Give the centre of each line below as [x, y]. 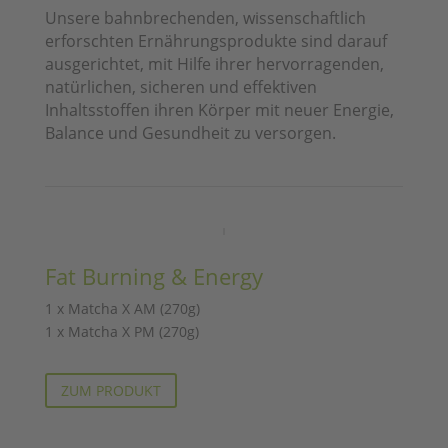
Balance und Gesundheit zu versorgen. [190, 132]
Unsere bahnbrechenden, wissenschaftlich [205, 17]
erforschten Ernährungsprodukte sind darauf [215, 40]
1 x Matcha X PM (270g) [121, 331]
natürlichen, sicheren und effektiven [180, 86]
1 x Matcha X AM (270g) [122, 308]
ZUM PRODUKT [110, 390]
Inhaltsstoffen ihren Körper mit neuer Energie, [219, 109]
